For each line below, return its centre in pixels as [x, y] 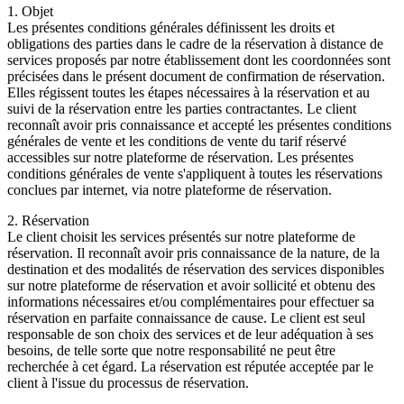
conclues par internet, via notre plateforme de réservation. [170, 190]
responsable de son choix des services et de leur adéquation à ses [190, 335]
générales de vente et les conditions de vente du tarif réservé [177, 142]
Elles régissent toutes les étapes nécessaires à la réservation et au [188, 93]
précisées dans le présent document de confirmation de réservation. [196, 77]
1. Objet [30, 12]
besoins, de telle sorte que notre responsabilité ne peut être [171, 351]
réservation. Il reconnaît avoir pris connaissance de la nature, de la [193, 253]
